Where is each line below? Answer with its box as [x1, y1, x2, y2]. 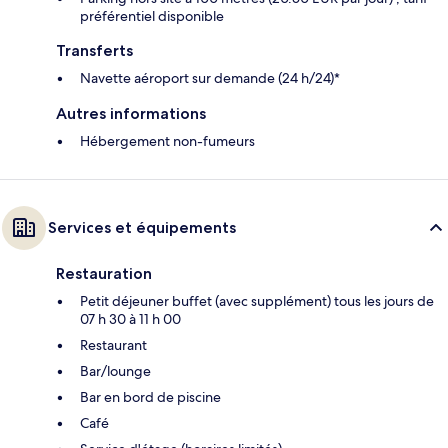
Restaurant [80, 335, 147, 354]
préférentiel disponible [80, 6, 224, 25]
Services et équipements [48, 217, 236, 237]
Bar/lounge [80, 361, 151, 380]
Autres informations [56, 103, 206, 123]
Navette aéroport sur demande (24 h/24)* [80, 68, 340, 87]
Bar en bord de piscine [80, 387, 221, 406]
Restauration [56, 263, 152, 283]
